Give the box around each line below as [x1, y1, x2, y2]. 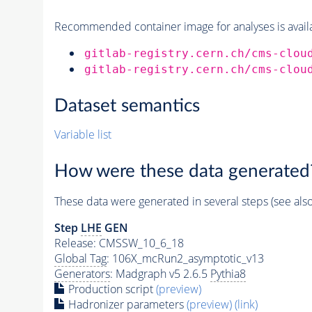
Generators [54, 265, 110, 281]
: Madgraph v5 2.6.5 [109, 265, 210, 281]
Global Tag [54, 250, 107, 266]
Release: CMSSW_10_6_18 [54, 235, 184, 251]
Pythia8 [210, 265, 246, 281]
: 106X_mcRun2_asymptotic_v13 [106, 250, 264, 266]
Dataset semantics [54, 97, 200, 116]
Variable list [54, 127, 111, 143]
